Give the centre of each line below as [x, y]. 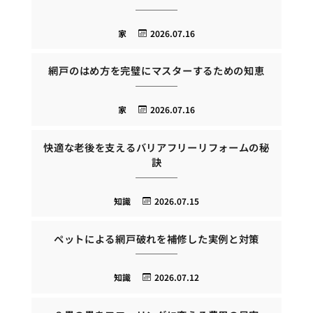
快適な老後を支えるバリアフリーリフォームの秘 [156, 147]
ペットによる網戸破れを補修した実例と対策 [156, 238]
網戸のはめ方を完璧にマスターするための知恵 [156, 71]
